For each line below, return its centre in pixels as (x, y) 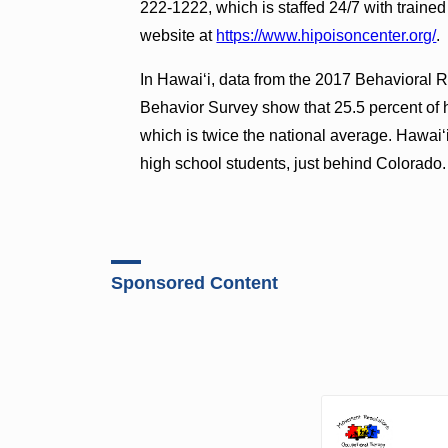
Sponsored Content (195, 282)
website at (178, 35)
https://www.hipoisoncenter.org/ (326, 35)
